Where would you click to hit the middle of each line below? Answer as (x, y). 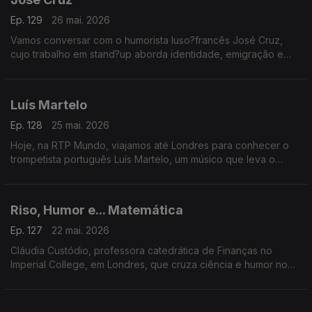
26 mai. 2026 (81, 20)
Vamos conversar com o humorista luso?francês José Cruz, (147, 40)
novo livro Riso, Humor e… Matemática (98, 278)
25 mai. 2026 (80, 125)
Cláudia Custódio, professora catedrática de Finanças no (141, 250)
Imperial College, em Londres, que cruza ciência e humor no (149, 264)
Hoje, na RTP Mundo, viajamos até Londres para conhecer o (150, 145)
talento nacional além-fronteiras (83, 173)
